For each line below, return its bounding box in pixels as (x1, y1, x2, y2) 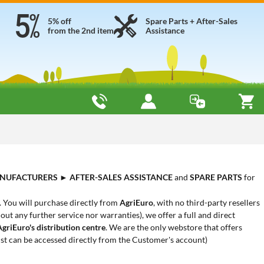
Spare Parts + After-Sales (146, 16, 237, 26)
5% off (48, 16, 71, 26)
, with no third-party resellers (153, 197, 260, 207)
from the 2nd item (48, 25, 114, 35)
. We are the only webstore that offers (105, 222, 242, 232)
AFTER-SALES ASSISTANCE (70, 172, 173, 182)
